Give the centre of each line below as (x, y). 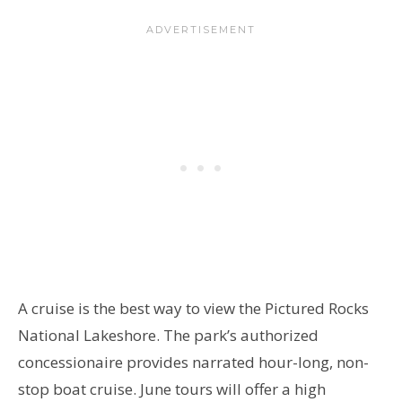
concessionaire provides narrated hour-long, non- (193, 362)
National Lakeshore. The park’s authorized (168, 335)
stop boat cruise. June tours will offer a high (172, 389)
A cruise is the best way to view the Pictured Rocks (193, 308)
